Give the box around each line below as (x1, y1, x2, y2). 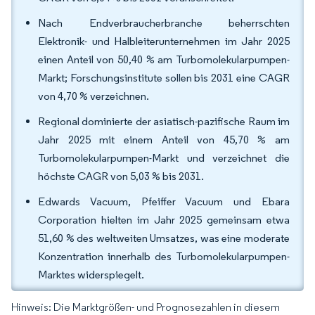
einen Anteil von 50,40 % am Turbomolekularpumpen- (38, 53, 290, 66)
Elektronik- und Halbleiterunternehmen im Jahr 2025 (38, 34, 290, 48)
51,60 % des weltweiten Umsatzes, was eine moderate (38, 231, 290, 245)
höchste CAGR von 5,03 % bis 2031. (38, 169, 206, 183)
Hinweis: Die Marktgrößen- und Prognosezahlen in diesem (11, 300, 280, 314)
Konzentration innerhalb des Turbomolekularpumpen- (38, 250, 290, 263)
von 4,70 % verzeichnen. (38, 89, 151, 103)
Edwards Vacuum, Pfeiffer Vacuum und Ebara (38, 195, 290, 208)
